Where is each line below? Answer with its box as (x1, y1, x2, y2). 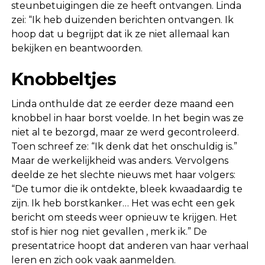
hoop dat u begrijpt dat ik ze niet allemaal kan (11, 28, 230, 40)
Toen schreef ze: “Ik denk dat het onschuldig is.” (11, 140, 237, 152)
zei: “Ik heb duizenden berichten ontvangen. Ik (11, 14, 234, 25)
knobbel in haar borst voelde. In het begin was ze (11, 112, 244, 124)
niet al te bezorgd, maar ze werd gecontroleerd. (11, 126, 239, 138)
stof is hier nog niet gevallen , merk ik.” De (11, 225, 207, 237)
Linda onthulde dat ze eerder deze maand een (11, 98, 234, 109)
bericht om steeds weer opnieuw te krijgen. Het (11, 211, 237, 223)
